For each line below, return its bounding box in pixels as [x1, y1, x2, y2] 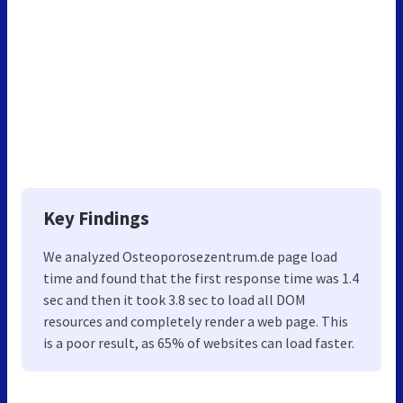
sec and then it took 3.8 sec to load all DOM [43, 290, 306, 309]
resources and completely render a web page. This [43, 311, 348, 330]
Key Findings [43, 205, 149, 230]
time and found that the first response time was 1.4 [43, 268, 359, 287]
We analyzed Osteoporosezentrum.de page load [43, 246, 337, 265]
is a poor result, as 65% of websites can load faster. [43, 333, 354, 352]
